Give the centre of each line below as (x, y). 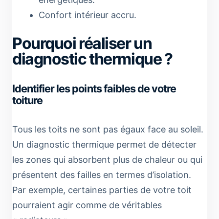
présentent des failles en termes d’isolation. (102, 175)
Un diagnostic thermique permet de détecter (104, 144)
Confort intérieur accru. (88, 15)
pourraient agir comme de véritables (87, 205)
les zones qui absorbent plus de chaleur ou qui (107, 159)
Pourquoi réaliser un (82, 43)
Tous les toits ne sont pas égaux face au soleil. (108, 129)
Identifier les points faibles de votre (94, 88)
